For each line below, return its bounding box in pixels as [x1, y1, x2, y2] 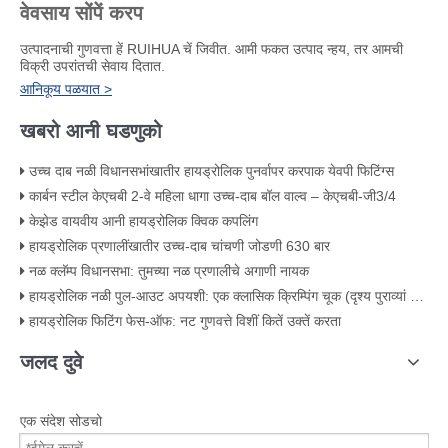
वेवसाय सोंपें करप [20, 2, 143, 24]
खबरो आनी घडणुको [20, 120, 162, 142]
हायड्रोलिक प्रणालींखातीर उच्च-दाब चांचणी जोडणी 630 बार [29, 238, 330, 254]
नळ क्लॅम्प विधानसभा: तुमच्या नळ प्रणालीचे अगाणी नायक [29, 263, 309, 279]
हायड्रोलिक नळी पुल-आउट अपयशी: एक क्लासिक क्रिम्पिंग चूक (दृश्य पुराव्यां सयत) [29, 288, 410, 304]
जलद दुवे [20, 351, 83, 373]
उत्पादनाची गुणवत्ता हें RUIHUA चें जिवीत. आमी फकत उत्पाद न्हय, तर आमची [20, 41, 403, 57]
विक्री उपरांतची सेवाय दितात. [20, 58, 165, 74]
